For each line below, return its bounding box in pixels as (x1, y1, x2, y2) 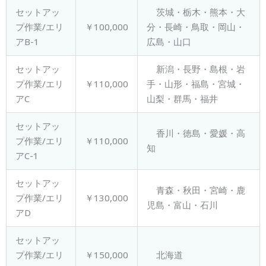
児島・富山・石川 (147, 199, 218, 211)
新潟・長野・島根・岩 (147, 63, 245, 75)
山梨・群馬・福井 (147, 93, 218, 105)
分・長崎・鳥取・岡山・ (147, 21, 245, 33)
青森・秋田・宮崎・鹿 (147, 184, 245, 197)
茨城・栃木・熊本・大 (147, 6, 245, 18)
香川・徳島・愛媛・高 (147, 127, 245, 140)
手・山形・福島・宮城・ (147, 78, 245, 90)
